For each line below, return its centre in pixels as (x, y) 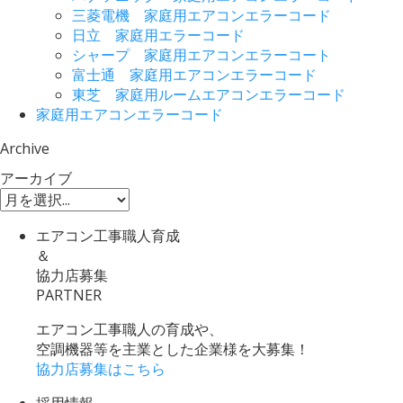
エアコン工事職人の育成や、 (130, 330)
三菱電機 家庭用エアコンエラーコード (201, 16)
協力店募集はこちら (101, 369)
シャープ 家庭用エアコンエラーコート (201, 55)
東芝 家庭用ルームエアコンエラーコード (209, 95)
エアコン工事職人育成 (108, 236)
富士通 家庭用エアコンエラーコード (194, 75)
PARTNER (69, 296)
